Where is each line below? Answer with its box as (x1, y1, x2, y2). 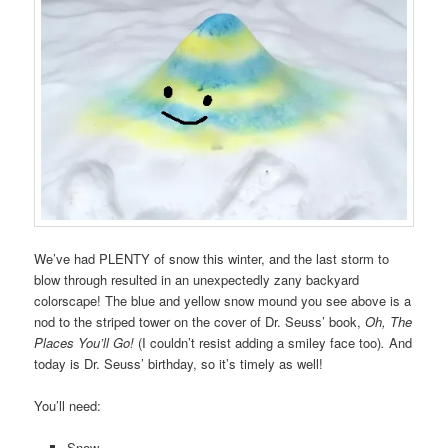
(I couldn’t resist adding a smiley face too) (138, 332, 382, 352)
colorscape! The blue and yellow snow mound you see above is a (34, 290, 412, 310)
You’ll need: (34, 395, 102, 415)
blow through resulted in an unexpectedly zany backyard (34, 269, 360, 289)
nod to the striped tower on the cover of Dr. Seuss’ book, (34, 311, 366, 331)
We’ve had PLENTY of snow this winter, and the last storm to (34, 248, 390, 268)
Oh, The (365, 311, 413, 331)
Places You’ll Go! (34, 332, 139, 352)
